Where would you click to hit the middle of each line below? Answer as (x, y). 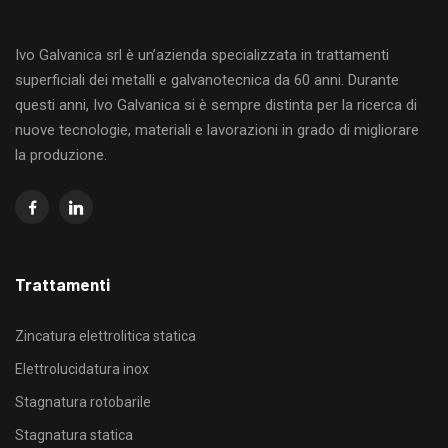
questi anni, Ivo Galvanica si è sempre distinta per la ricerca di (216, 105)
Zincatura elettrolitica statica (105, 336)
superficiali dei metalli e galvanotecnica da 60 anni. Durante (207, 80)
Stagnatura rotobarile (83, 402)
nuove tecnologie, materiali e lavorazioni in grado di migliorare (217, 130)
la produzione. (61, 155)
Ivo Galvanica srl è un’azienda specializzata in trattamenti (202, 55)
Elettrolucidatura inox (82, 369)
